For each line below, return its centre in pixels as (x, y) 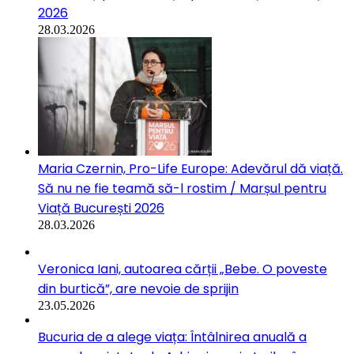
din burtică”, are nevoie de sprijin (138, 288)
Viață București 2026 (101, 208)
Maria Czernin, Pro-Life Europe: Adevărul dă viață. (190, 168)
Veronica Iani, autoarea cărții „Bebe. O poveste (183, 269)
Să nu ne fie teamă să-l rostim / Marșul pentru (182, 188)
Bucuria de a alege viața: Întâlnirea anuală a (172, 337)
